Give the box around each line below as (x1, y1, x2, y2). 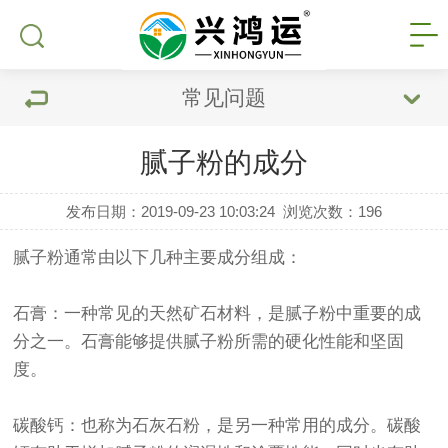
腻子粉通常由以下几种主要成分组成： (13, 248, 303, 267)
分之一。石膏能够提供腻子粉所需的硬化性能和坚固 (13, 332, 405, 351)
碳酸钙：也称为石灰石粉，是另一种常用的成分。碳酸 (13, 416, 422, 435)
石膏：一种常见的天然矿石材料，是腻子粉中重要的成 (13, 304, 422, 323)
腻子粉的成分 (140, 147, 308, 178)
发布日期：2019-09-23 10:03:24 (65, 203, 275, 220)
